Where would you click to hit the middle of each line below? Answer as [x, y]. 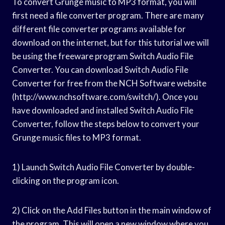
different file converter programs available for [99, 29]
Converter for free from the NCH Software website [109, 83]
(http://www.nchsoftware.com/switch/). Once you [105, 96]
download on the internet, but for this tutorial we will [110, 42]
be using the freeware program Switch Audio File [103, 56]
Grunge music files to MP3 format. [77, 137]
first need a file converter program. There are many [108, 15]
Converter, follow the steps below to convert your [106, 124]
